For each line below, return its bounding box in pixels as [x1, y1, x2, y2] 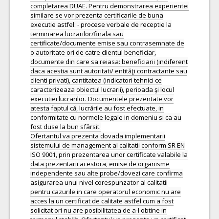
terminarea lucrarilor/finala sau [30, 29, 124, 38]
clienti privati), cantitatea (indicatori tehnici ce [30, 76, 162, 85]
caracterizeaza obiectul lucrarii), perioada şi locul [30, 85, 174, 94]
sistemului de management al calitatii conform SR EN [30, 141, 185, 150]
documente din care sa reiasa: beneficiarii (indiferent [30, 57, 188, 66]
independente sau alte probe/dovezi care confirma [30, 169, 183, 177]
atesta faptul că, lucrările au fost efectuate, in [30, 104, 164, 112]
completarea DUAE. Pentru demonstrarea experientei [30, 1, 189, 10]
